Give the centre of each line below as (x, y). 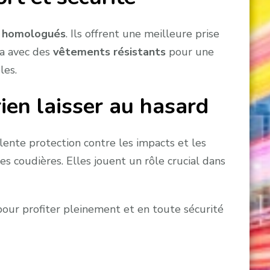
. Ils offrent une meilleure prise (142, 33)
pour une (190, 52)
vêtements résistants (109, 52)
